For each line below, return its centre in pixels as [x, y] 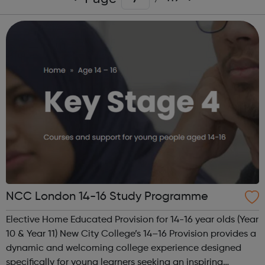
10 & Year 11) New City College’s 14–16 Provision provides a [131, 235]
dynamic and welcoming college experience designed [124, 249]
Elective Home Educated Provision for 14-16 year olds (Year [132, 220]
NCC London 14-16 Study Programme [107, 197]
